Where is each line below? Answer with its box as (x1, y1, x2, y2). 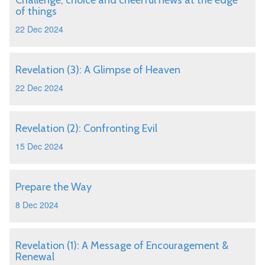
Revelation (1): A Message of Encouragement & (15, 239, 228, 252)
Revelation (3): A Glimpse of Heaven (15, 63, 180, 76)
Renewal (15, 250, 54, 263)
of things (15, 5, 57, 18)
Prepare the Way (15, 180, 92, 193)
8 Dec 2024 (15, 199, 59, 211)
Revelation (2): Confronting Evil (15, 122, 157, 135)
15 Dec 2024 (15, 140, 63, 152)
